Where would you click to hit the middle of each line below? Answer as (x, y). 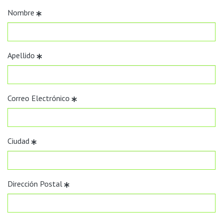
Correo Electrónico (40, 98)
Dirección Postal (36, 184)
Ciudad (19, 141)
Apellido (22, 55)
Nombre (22, 12)
